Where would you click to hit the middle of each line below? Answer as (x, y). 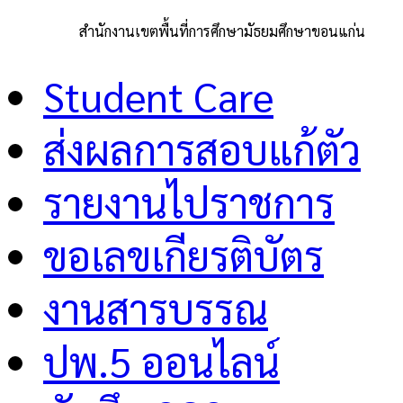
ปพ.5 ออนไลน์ (161, 361)
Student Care (158, 95)
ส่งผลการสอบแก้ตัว (202, 148)
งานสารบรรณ (156, 308)
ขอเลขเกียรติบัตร (184, 255)
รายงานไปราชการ (189, 201)
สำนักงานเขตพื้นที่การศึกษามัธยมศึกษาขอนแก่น (222, 31)
